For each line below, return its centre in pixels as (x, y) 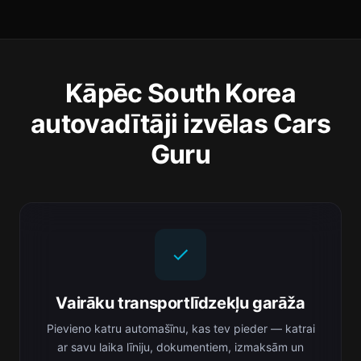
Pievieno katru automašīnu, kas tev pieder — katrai (180, 328)
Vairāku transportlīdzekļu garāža (180, 303)
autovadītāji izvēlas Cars (180, 124)
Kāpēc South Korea (180, 93)
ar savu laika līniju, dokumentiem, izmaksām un (180, 347)
